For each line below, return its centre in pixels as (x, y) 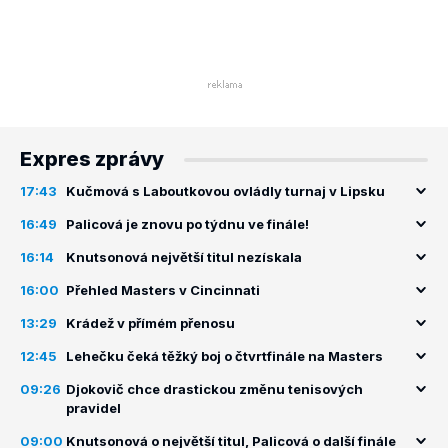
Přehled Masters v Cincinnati (163, 290)
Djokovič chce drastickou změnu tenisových (214, 389)
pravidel (93, 408)
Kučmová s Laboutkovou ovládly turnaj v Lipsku (225, 191)
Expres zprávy (92, 159)
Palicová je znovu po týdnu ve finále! (187, 224)
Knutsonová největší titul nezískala (184, 257)
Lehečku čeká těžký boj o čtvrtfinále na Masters (224, 356)
